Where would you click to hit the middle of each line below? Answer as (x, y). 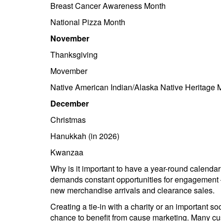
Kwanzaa (67, 152)
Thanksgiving (74, 55)
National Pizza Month (88, 22)
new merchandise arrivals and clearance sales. (134, 190)
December (70, 103)
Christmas (68, 120)
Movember (69, 71)
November (70, 38)
